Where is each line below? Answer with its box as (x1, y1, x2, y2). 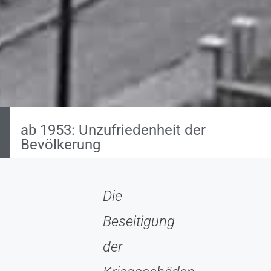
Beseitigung (103, 212, 175, 230)
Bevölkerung (21, 135, 100, 153)
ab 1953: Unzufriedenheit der (21, 121, 206, 139)
